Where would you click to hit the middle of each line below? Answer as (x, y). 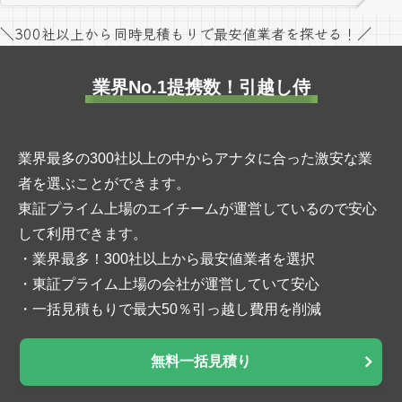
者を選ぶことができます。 (104, 183)
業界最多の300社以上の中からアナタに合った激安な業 (195, 158)
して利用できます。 (83, 233)
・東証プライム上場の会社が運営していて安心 (169, 284)
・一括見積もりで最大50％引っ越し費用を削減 (170, 309)
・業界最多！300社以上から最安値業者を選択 (166, 258)
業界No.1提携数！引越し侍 (201, 87)
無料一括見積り (201, 361)
